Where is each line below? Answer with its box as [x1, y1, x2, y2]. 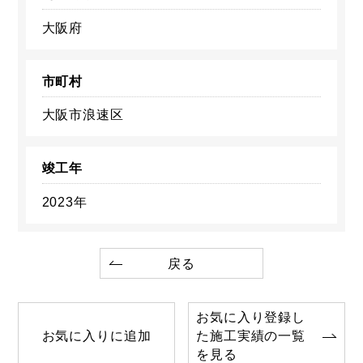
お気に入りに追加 [41, 329, 152, 344]
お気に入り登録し [196, 310, 306, 325]
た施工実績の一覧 [196, 329, 306, 344]
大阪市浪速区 [41, 108, 124, 122]
